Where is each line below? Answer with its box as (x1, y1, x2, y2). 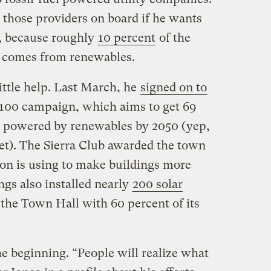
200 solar (132, 177, 183, 192)
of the (155, 31, 191, 45)
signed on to (140, 80, 207, 95)
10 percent (97, 31, 155, 45)
